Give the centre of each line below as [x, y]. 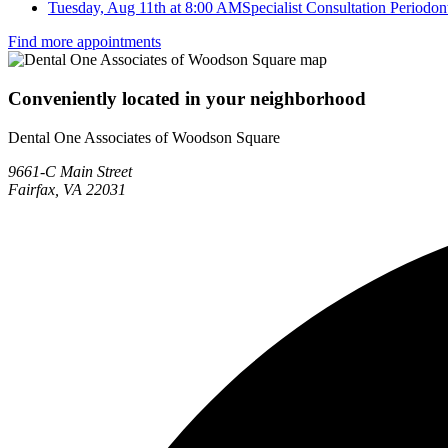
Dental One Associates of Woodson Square [144, 137]
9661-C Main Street [70, 171]
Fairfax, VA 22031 [67, 189]
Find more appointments [84, 42]
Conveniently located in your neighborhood [187, 99]
